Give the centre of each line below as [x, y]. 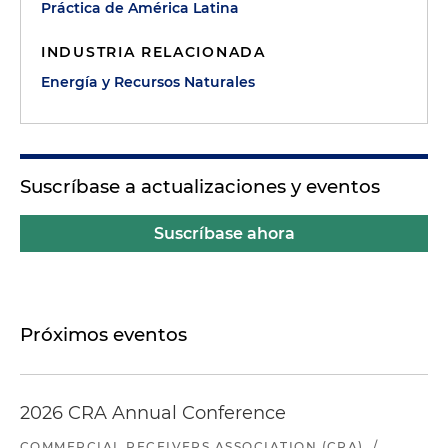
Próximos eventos [103, 334]
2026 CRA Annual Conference [153, 413]
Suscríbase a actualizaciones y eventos [200, 186]
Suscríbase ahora [224, 233]
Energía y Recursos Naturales [148, 82]
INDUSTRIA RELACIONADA [153, 52]
